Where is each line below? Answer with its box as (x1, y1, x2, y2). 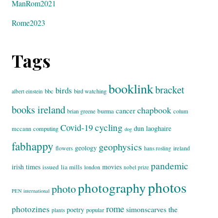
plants (52, 206, 65, 214)
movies (102, 162, 122, 171)
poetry (67, 205, 84, 214)
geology (75, 143, 97, 152)
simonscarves (126, 204, 166, 214)
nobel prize (124, 163, 149, 171)
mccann (12, 125, 31, 132)
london (84, 163, 100, 171)
